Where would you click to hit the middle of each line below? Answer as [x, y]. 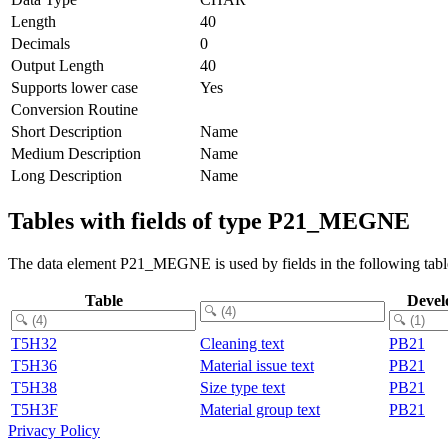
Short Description [66, 131]
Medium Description [76, 153]
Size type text [242, 387]
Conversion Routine [74, 109]
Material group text [260, 409]
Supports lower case [74, 87]
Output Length [57, 65]
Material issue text [257, 365]
